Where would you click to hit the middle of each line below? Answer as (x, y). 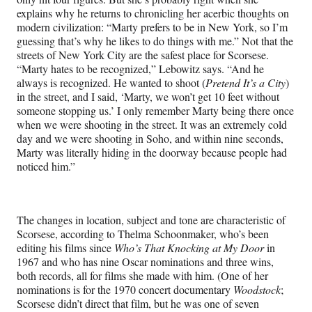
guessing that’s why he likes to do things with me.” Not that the (155, 40)
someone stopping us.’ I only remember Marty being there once (155, 110)
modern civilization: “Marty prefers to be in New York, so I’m (152, 26)
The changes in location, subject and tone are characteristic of (151, 219)
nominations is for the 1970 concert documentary (125, 289)
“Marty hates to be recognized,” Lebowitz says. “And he (140, 68)
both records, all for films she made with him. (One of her (142, 275)
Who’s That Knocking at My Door (189, 247)
